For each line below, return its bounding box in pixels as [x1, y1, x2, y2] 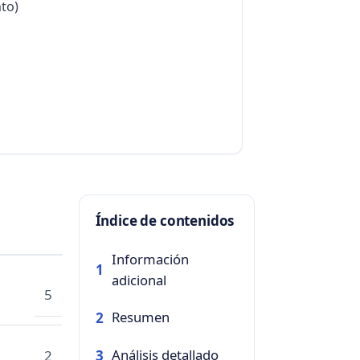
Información [111, 249, 189, 268]
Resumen [111, 308, 170, 327]
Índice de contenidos [95, 211, 235, 230]
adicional [111, 270, 166, 289]
